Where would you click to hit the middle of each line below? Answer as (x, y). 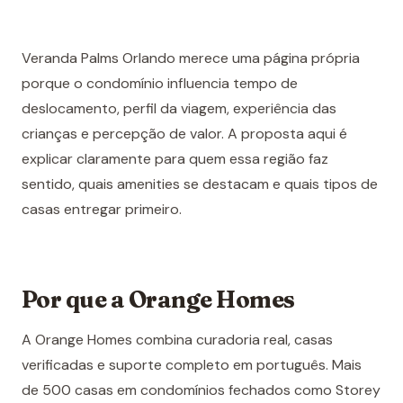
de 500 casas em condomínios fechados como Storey (201, 390)
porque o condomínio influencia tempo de (160, 84)
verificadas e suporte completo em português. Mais (192, 365)
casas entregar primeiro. (102, 210)
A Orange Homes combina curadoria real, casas (177, 340)
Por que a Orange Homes (158, 300)
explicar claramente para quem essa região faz (175, 159)
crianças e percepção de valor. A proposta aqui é (184, 134)
